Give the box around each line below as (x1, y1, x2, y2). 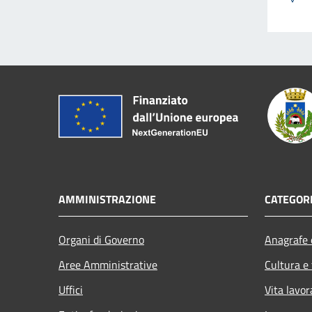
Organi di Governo (58, 231, 144, 248)
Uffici (58, 281, 83, 298)
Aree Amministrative (58, 256, 157, 273)
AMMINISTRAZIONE (58, 190, 156, 208)
